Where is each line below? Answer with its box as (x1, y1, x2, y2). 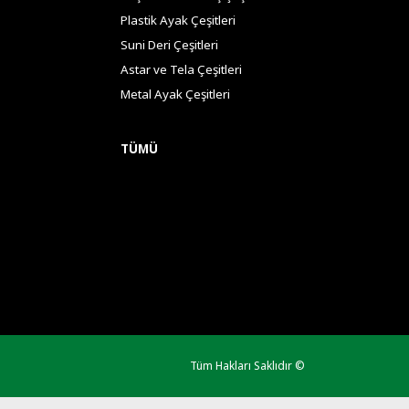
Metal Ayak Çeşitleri (121, 86, 230, 103)
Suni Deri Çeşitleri (121, 37, 218, 54)
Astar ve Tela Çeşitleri (121, 61, 242, 79)
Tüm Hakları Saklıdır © (189, 357, 305, 373)
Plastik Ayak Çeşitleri (121, 12, 236, 29)
